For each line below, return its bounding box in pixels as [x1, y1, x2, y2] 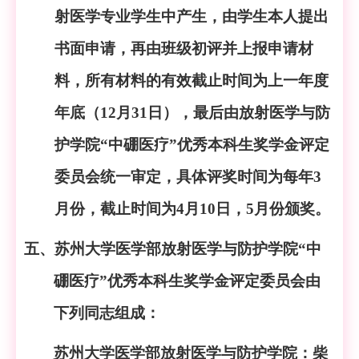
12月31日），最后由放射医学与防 [100, 104, 330, 121]
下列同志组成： [54, 305, 160, 321]
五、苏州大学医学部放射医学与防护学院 [24, 240, 298, 257]
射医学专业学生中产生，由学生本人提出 [54, 8, 329, 25]
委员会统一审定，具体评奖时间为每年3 [54, 168, 321, 185]
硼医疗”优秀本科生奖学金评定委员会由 [54, 272, 321, 289]
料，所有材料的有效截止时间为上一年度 [54, 72, 329, 89]
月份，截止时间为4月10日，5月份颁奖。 [54, 200, 330, 217]
